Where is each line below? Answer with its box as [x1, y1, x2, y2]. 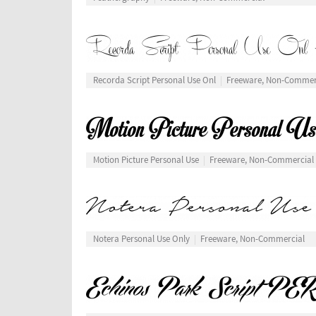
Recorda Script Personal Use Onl [93, 75, 216, 87]
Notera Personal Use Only [93, 233, 190, 245]
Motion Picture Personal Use [93, 154, 199, 166]
